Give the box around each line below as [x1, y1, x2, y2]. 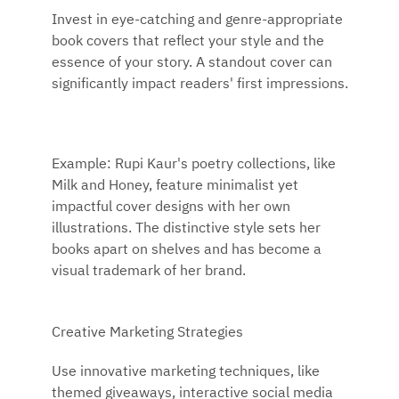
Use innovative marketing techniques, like [52, 365, 320, 380]
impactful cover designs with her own [52, 199, 290, 215]
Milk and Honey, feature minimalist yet [52, 178, 298, 193]
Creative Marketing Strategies [52, 325, 243, 340]
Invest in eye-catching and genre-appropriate [52, 13, 343, 28]
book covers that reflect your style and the [52, 35, 324, 50]
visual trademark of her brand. [52, 264, 246, 279]
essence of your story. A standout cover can [52, 56, 332, 71]
